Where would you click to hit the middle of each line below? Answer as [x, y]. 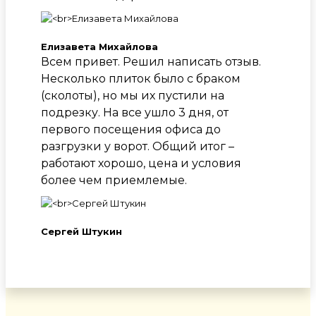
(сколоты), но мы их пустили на [133, 96]
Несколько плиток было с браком [141, 79]
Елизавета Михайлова [99, 47]
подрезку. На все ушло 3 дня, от [135, 113]
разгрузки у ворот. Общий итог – [138, 147]
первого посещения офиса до [131, 130]
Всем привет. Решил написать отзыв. [151, 62]
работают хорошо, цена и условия [141, 164]
